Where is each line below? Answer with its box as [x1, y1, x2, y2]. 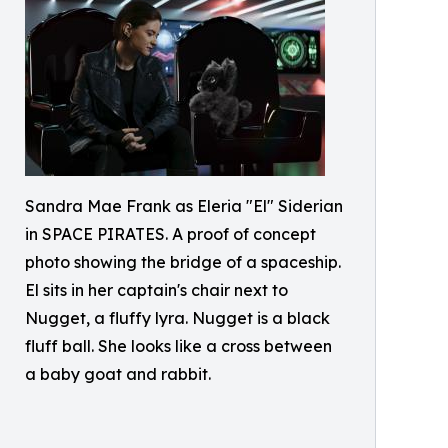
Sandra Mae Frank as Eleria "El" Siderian [25, 196, 343, 217]
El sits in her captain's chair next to [25, 280, 288, 301]
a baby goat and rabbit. [25, 364, 211, 385]
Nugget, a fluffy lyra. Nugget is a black [25, 308, 330, 329]
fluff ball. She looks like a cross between [25, 336, 332, 357]
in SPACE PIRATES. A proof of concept [25, 224, 316, 245]
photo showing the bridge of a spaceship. [25, 252, 341, 273]
